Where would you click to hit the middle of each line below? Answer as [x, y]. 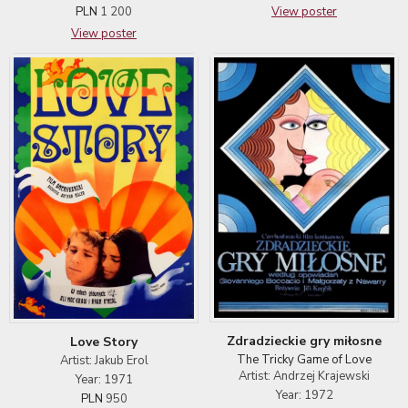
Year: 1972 [304, 395]
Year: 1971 [104, 379]
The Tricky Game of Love [304, 359]
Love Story [104, 342]
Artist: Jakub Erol [104, 360]
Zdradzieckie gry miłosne [304, 341]
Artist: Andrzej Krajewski [304, 376]
